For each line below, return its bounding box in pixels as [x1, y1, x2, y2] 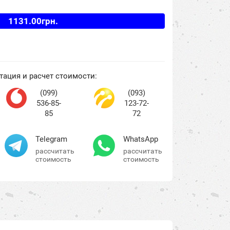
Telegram [35, 135, 67, 144]
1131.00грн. [8, 16, 58, 26]
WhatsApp [123, 135, 158, 144]
